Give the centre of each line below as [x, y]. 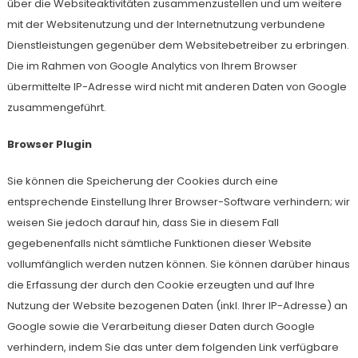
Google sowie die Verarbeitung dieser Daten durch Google [161, 326]
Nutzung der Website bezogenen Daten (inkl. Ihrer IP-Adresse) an [177, 306]
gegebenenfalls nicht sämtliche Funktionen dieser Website [159, 243]
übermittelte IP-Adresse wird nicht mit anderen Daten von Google [177, 87]
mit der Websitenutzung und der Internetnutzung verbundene [166, 24]
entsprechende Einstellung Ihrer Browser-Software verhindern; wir [178, 202]
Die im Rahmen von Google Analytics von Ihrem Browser [152, 66]
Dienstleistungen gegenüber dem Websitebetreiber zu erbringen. [178, 45]
